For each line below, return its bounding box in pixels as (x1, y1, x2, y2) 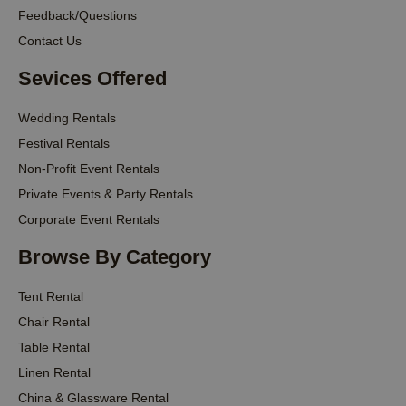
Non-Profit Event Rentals (18, 160, 159, 176)
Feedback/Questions (18, 7, 137, 23)
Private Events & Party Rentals (18, 186, 193, 201)
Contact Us (18, 33, 82, 48)
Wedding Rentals (18, 110, 116, 125)
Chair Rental (18, 314, 90, 329)
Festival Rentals (18, 135, 110, 150)
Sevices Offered (18, 66, 167, 90)
